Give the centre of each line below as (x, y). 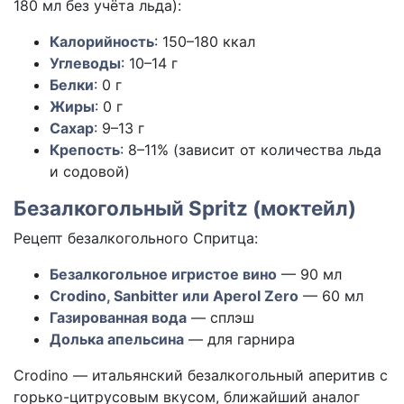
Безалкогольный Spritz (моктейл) (185, 208)
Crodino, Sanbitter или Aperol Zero (174, 296)
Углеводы (85, 64)
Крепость (85, 150)
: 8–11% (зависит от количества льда (251, 150)
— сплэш (220, 318)
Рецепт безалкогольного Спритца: (136, 239)
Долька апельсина (117, 340)
